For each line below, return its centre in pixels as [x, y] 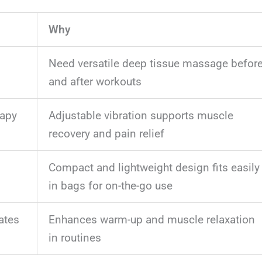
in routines [75, 238]
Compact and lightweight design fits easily [154, 168]
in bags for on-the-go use [110, 186]
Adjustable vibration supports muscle [141, 116]
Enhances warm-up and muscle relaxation [151, 220]
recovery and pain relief [106, 134]
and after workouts [95, 82]
